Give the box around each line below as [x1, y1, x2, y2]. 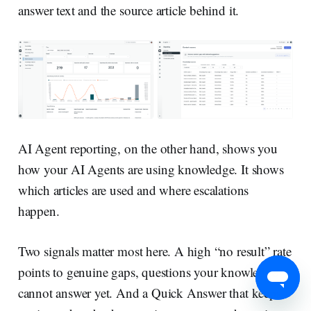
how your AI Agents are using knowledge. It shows [17, 160, 284, 178]
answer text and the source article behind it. [17, 1, 239, 19]
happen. [17, 201, 60, 219]
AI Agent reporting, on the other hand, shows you [17, 139, 278, 157]
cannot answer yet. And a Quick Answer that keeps [17, 283, 281, 301]
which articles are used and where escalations [17, 180, 249, 199]
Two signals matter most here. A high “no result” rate [17, 242, 292, 260]
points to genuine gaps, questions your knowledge [17, 262, 278, 280]
